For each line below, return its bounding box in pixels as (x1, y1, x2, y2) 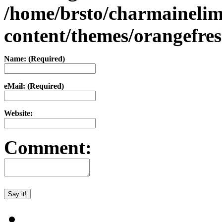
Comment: (4, 136, 92, 158)
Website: (4, 109, 33, 117)
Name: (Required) (4, 54, 65, 63)
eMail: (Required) (4, 81, 64, 90)
